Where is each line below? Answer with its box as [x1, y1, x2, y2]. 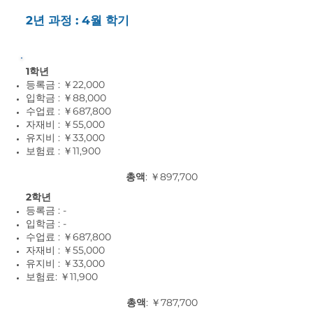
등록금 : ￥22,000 [26, 78, 105, 91]
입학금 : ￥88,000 [26, 92, 106, 104]
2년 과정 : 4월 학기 [26, 13, 129, 27]
